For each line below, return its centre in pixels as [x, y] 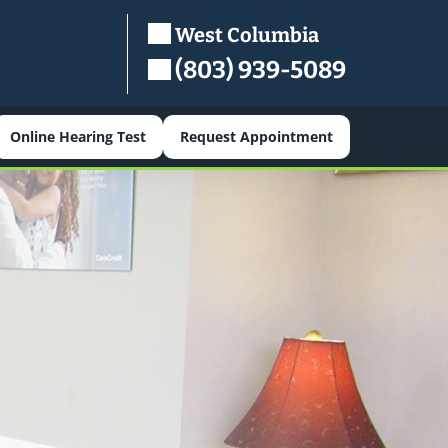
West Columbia [245, 34]
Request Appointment [256, 136]
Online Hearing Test [77, 136]
